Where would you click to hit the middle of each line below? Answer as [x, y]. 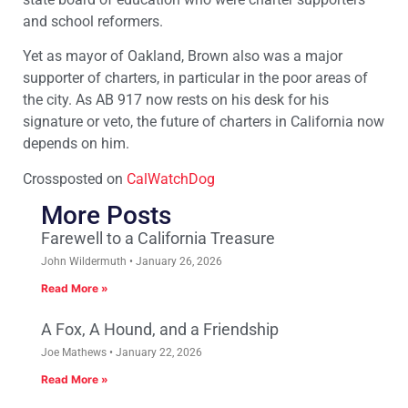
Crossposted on [75, 178]
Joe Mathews [75, 353]
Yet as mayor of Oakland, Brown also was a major [183, 56]
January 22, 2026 [158, 353]
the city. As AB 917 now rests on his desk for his [176, 100]
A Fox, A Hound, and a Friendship [160, 330]
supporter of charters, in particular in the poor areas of [195, 78]
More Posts [106, 216]
